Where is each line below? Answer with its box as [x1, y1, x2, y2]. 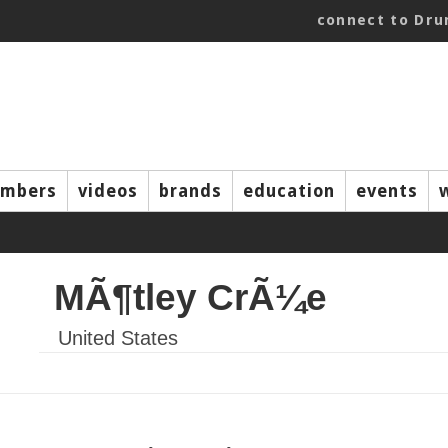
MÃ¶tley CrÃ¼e [54, 276, 327, 318]
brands [159, 181, 222, 201]
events [356, 181, 418, 201]
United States [58, 327, 178, 349]
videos [78, 181, 138, 201]
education [243, 181, 335, 201]
